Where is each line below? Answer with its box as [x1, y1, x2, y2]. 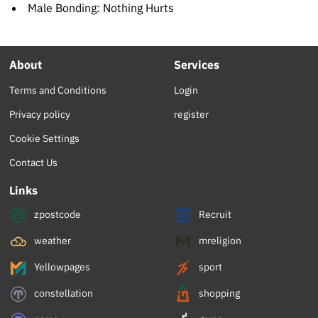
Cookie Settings [9, 132, 80, 146]
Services [174, 57, 220, 72]
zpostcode [32, 208, 82, 221]
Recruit [197, 208, 232, 221]
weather [32, 234, 72, 248]
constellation [32, 287, 94, 300]
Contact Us [9, 156, 58, 170]
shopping [197, 287, 241, 300]
